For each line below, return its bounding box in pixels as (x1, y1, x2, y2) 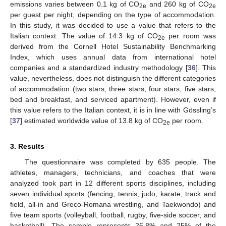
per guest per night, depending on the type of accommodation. (10, 11, 216, 19)
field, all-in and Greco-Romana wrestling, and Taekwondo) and (10, 200, 216, 209)
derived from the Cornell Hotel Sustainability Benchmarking (10, 42, 216, 51)
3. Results (10, 142, 44, 151)
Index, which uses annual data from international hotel (10, 53, 216, 62)
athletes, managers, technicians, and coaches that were (10, 168, 216, 177)
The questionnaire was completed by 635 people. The (24, 158, 216, 166)
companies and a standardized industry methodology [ (10, 64, 188, 72)
